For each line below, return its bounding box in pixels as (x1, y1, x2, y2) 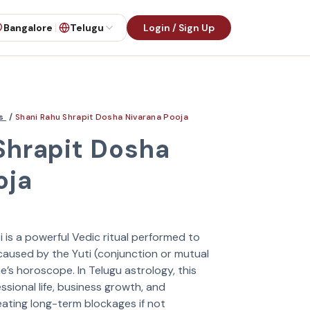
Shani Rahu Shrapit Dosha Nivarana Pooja (15, 111, 188, 122)
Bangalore (3, 21, 53, 34)
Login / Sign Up (143, 21, 215, 34)
